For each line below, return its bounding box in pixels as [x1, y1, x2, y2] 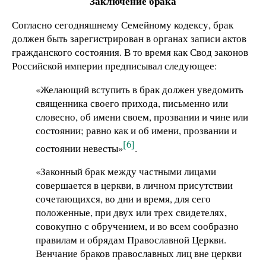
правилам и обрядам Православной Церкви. [36, 232, 226, 246]
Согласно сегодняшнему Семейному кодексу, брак [12, 17, 233, 31]
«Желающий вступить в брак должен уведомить [36, 82, 243, 96]
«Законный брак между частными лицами [36, 164, 216, 178]
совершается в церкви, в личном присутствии [36, 178, 233, 192]
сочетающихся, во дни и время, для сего [36, 191, 211, 205]
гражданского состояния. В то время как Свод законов [12, 45, 248, 59]
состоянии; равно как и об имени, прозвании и [36, 123, 237, 137]
